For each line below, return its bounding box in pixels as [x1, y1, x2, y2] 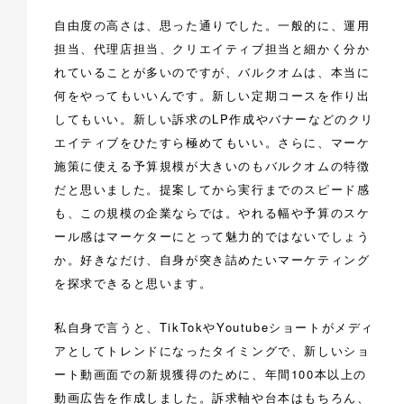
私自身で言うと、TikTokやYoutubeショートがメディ [54, 318, 374, 336]
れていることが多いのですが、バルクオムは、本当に [54, 62, 371, 80]
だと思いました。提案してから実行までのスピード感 [54, 179, 371, 197]
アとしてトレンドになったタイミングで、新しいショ [54, 342, 371, 360]
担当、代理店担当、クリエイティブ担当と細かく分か [54, 39, 371, 57]
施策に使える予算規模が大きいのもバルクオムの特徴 [54, 156, 371, 174]
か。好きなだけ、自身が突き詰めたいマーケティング [54, 250, 371, 268]
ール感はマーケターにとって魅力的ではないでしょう [54, 226, 371, 244]
